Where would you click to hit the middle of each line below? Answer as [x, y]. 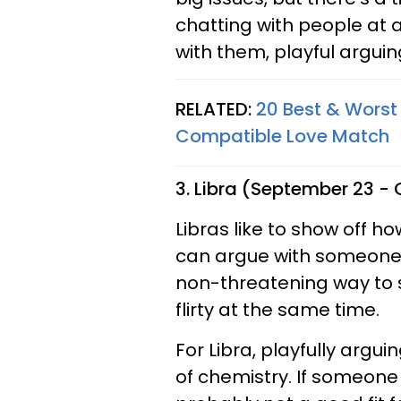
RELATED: [216, 109]
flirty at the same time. [277, 309]
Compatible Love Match [282, 136]
